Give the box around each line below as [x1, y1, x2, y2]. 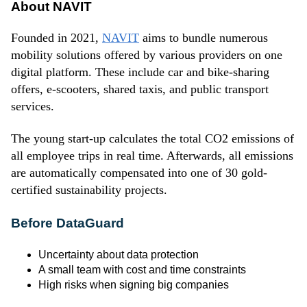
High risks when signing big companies [38, 279, 229, 291]
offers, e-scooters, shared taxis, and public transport [11, 82, 269, 97]
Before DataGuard [11, 215, 124, 230]
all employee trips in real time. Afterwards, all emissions [11, 149, 293, 163]
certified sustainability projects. [11, 183, 167, 197]
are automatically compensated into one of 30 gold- [11, 166, 267, 180]
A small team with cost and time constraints [38, 264, 246, 276]
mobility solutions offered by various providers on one [11, 48, 282, 62]
